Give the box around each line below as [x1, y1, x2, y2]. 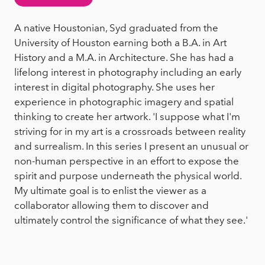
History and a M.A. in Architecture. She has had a [14, 51, 234, 64]
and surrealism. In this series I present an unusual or [14, 140, 248, 153]
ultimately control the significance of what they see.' [14, 214, 248, 227]
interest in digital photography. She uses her [14, 81, 215, 93]
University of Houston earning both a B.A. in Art [14, 37, 227, 49]
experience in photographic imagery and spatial [14, 96, 234, 108]
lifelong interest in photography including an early [14, 66, 241, 79]
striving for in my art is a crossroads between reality [14, 125, 245, 138]
